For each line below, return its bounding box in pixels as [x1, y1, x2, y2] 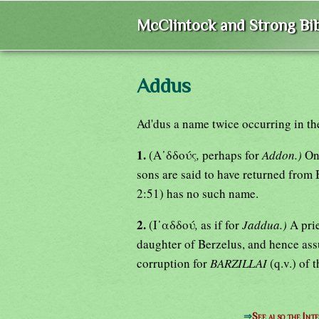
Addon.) [262, 146, 305, 163]
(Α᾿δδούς [149, 146, 197, 163]
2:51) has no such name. [137, 184, 258, 202]
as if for [201, 216, 242, 233]
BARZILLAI [210, 254, 270, 271]
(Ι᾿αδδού [149, 216, 195, 233]
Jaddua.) [242, 216, 290, 233]
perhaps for [202, 146, 262, 163]
